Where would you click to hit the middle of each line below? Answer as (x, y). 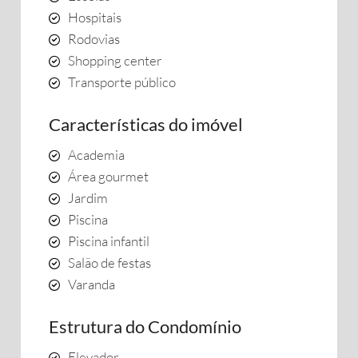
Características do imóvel (146, 124)
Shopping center (115, 60)
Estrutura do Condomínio (145, 326)
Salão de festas (109, 263)
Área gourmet (108, 176)
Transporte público (122, 82)
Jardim (88, 198)
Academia (96, 155)
